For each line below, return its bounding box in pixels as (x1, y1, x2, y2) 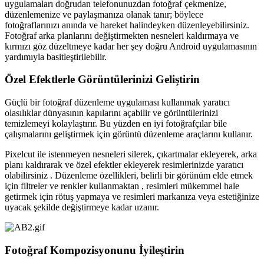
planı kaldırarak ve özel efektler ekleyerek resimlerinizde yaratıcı (5, 160, 243, 170)
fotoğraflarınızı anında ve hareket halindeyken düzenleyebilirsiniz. (5, 19, 249, 30)
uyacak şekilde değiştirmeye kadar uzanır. (5, 202, 159, 213)
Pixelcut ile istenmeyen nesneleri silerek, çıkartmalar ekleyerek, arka (5, 149, 257, 160)
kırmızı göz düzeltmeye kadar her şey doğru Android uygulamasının (5, 41, 257, 51)
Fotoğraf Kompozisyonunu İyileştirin (5, 243, 184, 256)
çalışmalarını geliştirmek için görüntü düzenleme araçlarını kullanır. (5, 129, 253, 140)
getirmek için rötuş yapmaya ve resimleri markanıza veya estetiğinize (5, 192, 259, 202)
